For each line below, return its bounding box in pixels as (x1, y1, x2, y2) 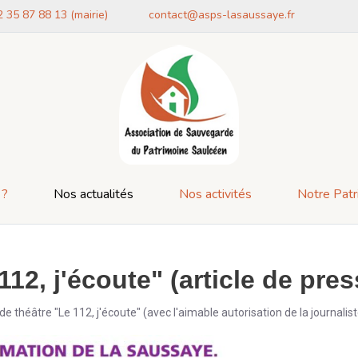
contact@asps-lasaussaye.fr (148, 7, 295, 22)
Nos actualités (53, 185, 133, 203)
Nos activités (178, 185, 252, 203)
